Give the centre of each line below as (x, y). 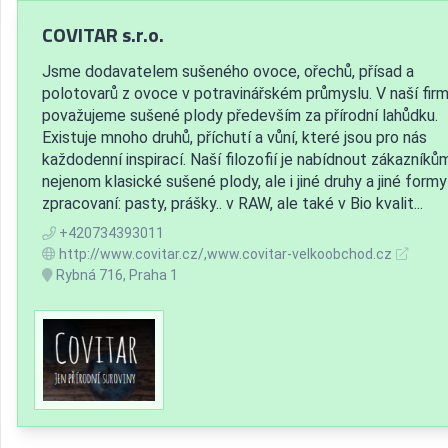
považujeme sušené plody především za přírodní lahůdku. (240, 115)
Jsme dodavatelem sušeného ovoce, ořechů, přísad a (228, 71)
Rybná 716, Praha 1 (115, 274)
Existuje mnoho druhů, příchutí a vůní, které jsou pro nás (234, 137)
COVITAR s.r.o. (103, 34)
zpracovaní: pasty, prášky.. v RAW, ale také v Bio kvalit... (232, 203)
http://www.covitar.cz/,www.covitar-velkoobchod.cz (225, 253)
